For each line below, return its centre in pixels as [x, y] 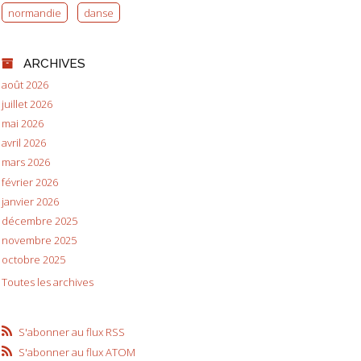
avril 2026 [24, 143]
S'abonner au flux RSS [71, 332]
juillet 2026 [27, 104]
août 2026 [25, 84]
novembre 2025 [39, 240]
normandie [35, 12]
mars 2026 [26, 162]
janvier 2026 [30, 201]
